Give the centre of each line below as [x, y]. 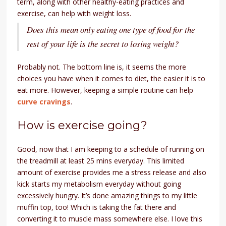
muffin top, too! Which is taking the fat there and [97, 207]
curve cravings [44, 101]
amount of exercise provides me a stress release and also [112, 172]
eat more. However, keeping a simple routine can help [105, 90]
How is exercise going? [82, 125]
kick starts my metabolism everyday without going [99, 184]
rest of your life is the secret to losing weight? [103, 43]
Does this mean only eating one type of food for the [111, 29]
